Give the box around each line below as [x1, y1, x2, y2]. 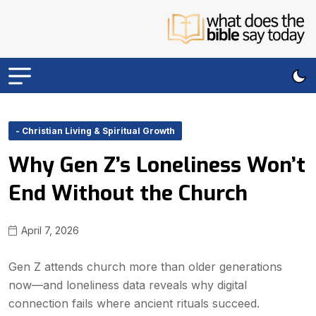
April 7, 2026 [18, 224, 79, 236]
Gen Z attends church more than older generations [8, 260, 282, 274]
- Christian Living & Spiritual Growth [16, 126, 175, 136]
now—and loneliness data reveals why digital [8, 278, 247, 292]
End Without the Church [8, 179, 248, 207]
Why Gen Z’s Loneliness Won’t [8, 151, 305, 179]
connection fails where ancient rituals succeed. [8, 296, 260, 310]
